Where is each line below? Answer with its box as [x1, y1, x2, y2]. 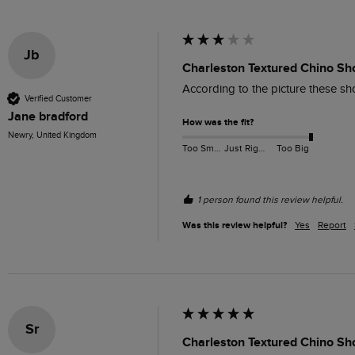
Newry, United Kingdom [8, 130, 97, 141]
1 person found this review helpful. [197, 194, 343, 206]
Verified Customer [25, 93, 92, 104]
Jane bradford [8, 109, 88, 125]
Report [318, 219, 346, 231]
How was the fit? [182, 116, 254, 129]
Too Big [276, 142, 309, 154]
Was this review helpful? [182, 219, 287, 232]
